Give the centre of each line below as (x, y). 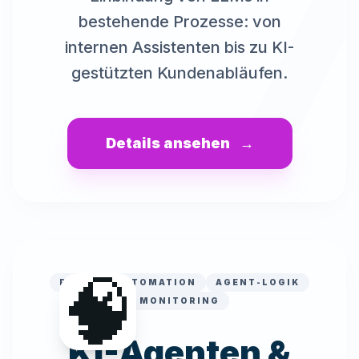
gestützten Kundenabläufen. (179, 73)
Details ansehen (167, 143)
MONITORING (179, 301)
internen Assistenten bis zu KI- (179, 47)
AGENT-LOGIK (258, 282)
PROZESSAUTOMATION (128, 282)
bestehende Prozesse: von (179, 22)
